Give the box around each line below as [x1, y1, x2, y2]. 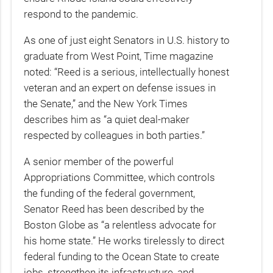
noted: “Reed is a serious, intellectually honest [24, 66, 230, 78]
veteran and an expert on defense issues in [24, 82, 216, 94]
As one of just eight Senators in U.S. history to [24, 34, 230, 46]
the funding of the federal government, [24, 187, 196, 200]
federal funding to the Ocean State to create [24, 250, 220, 263]
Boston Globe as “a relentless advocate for [24, 219, 217, 232]
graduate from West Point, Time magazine [24, 50, 214, 62]
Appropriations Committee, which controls [24, 171, 216, 184]
